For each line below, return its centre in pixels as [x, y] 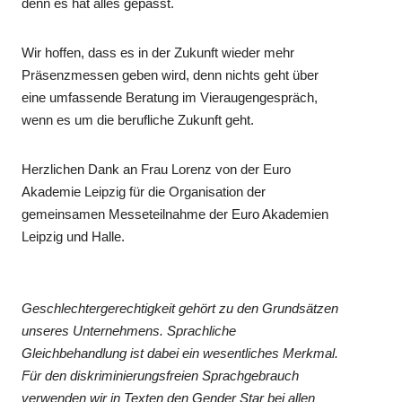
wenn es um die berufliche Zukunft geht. [140, 119]
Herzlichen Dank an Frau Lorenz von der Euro [157, 169]
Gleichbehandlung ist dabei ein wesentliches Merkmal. [180, 353]
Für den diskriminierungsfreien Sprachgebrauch [161, 375]
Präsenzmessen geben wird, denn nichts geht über [170, 74]
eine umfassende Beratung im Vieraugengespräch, [170, 97]
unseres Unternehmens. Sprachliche [129, 330]
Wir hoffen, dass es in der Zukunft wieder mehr [158, 52]
